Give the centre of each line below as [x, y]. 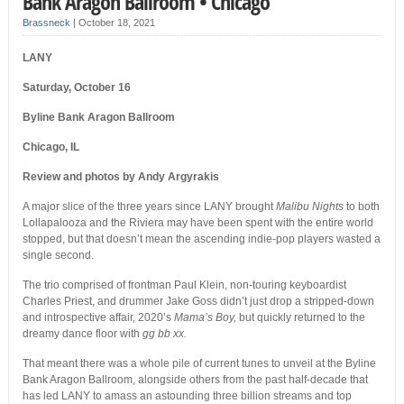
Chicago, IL [50, 147]
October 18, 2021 [116, 23]
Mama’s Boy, [206, 318]
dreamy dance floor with [82, 334]
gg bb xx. [164, 334]
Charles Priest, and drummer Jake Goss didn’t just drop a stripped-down [198, 302]
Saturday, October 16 [76, 88]
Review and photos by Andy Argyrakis [120, 177]
